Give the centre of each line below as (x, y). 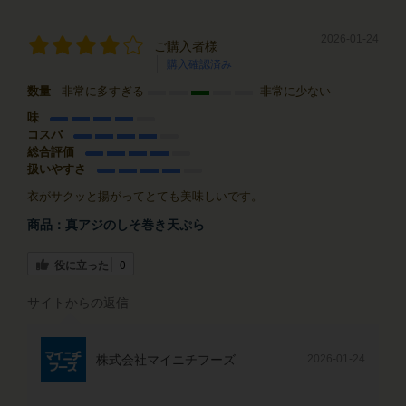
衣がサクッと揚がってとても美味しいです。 (145, 196)
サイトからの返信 (78, 303)
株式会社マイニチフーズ (166, 360)
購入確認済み (199, 64)
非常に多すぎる (105, 91)
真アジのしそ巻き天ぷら (135, 224)
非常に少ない (294, 91)
